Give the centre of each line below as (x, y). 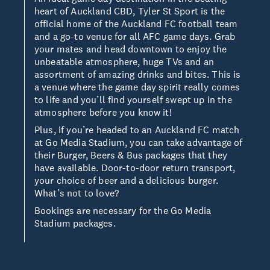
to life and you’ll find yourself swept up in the (133, 99)
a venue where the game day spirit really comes (137, 87)
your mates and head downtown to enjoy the (131, 49)
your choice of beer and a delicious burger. (126, 180)
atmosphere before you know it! (103, 112)
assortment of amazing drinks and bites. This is (138, 74)
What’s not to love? (77, 193)
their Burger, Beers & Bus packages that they (131, 155)
